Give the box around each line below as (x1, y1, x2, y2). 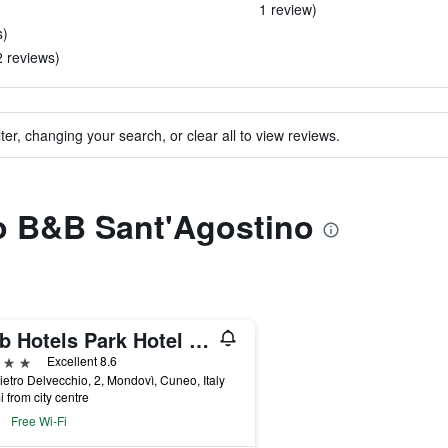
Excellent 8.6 (46, 352, 117, 369)
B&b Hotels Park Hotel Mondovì (188, 325, 209, 354)
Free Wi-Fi (10, 412, 67, 429)
